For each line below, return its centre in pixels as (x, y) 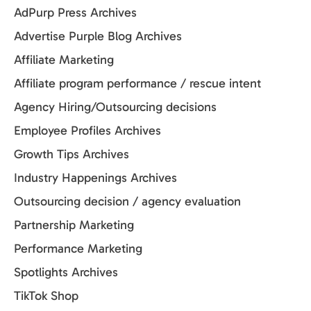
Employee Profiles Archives (87, 131)
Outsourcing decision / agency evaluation (127, 202)
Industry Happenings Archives (95, 178)
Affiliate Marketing (64, 60)
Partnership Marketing (74, 225)
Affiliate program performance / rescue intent (137, 84)
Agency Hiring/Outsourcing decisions (115, 107)
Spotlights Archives (66, 272)
